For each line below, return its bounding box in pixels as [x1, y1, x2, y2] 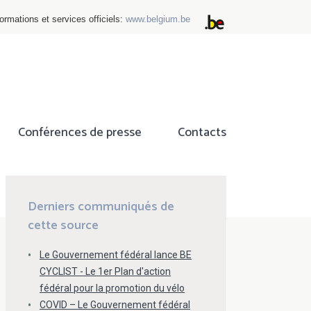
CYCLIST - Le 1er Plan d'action [40, 266, 171, 278]
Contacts [178, 122, 226, 144]
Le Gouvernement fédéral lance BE [40, 249, 192, 261]
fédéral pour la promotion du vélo [40, 283, 185, 294]
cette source [28, 215, 99, 237]
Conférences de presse [18, 122, 142, 144]
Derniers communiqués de [28, 196, 174, 218]
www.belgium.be [126, 13, 190, 24]
